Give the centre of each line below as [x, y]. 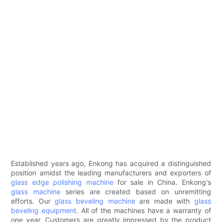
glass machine [36, 192]
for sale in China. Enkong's [162, 182]
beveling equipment [44, 211]
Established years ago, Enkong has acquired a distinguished [111, 164]
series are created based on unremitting [136, 192]
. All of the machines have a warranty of [144, 211]
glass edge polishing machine [62, 182]
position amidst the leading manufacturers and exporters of [111, 173]
